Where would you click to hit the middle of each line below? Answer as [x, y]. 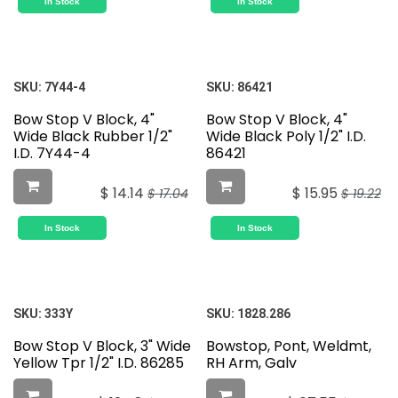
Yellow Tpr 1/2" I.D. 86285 [99, 363]
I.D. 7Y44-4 [52, 154]
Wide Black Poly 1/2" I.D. [286, 137]
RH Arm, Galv [251, 363]
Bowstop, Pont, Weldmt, [288, 346]
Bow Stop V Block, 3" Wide [102, 346]
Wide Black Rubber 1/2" [93, 137]
